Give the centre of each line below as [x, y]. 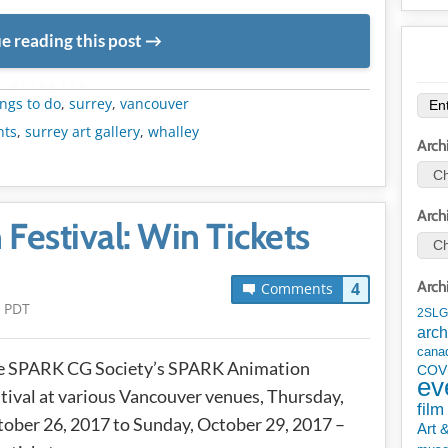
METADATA [50, 85]
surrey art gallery [82, 131]
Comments [296, 288]
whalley [173, 131]
